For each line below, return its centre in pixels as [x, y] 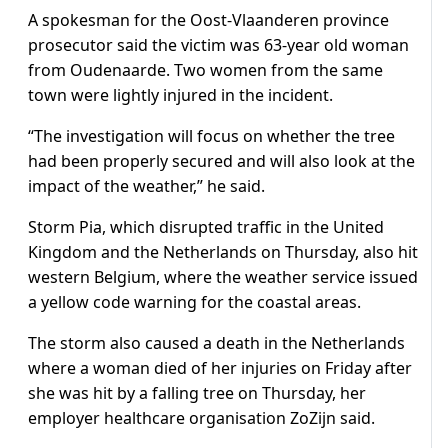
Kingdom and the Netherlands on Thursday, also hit [223, 252]
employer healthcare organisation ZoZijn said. [201, 418]
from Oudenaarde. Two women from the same [205, 70]
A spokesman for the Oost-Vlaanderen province [208, 20]
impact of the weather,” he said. [146, 186]
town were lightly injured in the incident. [180, 95]
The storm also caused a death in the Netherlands [216, 343]
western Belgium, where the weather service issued [223, 277]
